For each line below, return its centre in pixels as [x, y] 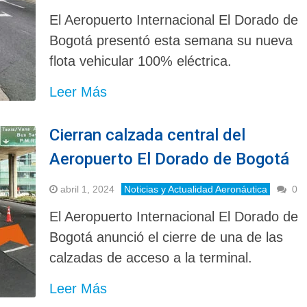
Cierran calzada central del [148, 135]
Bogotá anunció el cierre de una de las [167, 237]
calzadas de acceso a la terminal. [151, 257]
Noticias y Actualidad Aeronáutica [196, 189]
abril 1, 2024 [88, 189]
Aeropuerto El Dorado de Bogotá [170, 159]
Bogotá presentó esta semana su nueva [171, 40]
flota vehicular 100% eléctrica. [141, 61]
